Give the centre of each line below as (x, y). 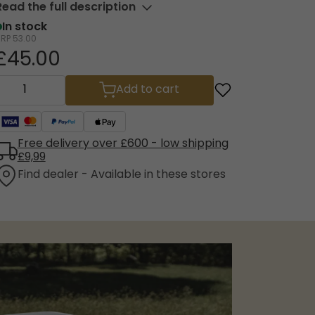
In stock (24, 28)
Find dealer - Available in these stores (121, 175)
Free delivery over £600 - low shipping (123, 144)
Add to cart (148, 90)
